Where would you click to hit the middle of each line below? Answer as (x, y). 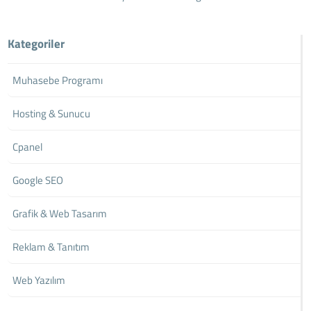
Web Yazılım (39, 280)
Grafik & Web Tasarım (60, 213)
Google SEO (38, 180)
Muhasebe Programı (58, 80)
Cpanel (28, 146)
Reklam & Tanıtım (51, 246)
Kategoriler (36, 43)
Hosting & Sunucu (52, 113)
